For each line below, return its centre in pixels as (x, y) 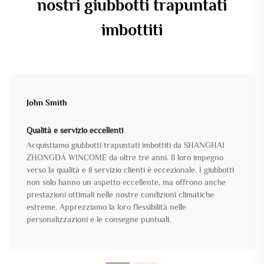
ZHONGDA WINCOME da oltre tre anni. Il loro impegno (125, 158)
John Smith (47, 103)
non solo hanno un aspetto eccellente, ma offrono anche (126, 182)
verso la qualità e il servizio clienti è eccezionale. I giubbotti (130, 170)
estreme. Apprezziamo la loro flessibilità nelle (106, 207)
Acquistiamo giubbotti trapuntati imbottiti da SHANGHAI (126, 145)
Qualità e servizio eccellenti (75, 131)
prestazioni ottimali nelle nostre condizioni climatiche (120, 195)
